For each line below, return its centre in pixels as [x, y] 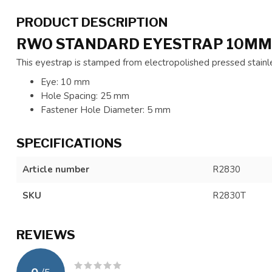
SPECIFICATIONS [69, 143]
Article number [56, 169]
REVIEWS [46, 235]
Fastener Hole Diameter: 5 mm [106, 110]
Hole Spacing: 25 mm [85, 96]
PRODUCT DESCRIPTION [92, 22]
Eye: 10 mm [65, 82]
